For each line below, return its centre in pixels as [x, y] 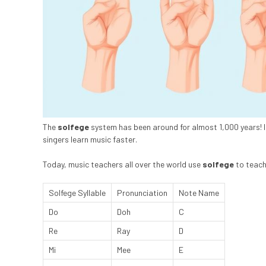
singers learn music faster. [90, 140]
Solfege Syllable [77, 193]
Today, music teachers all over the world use [123, 164]
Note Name [199, 193]
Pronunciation [142, 193]
